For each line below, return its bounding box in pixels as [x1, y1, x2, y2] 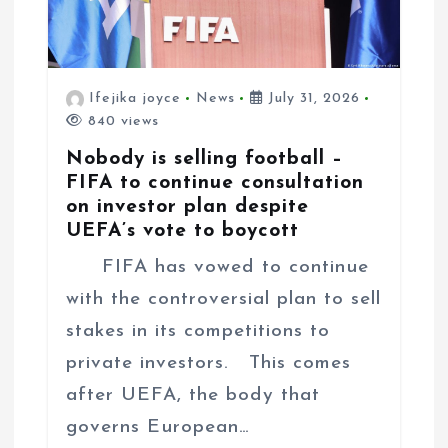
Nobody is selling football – [65, 149, 343, 170]
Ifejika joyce [89, 91, 182, 107]
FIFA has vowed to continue [73, 258, 369, 278]
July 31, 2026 [263, 91, 361, 107]
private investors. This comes [65, 354, 351, 374]
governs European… [65, 418, 249, 438]
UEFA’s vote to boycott [65, 221, 299, 242]
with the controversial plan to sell [65, 290, 381, 310]
